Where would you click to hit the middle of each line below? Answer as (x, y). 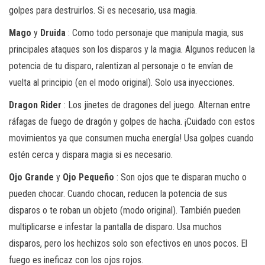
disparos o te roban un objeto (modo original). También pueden (125, 210)
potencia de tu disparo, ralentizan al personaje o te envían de (121, 66)
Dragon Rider (35, 105)
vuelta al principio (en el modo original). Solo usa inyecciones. (122, 82)
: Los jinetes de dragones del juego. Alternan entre (156, 105)
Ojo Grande (31, 177)
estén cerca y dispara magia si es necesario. (91, 154)
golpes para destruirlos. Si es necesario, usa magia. (103, 10)
